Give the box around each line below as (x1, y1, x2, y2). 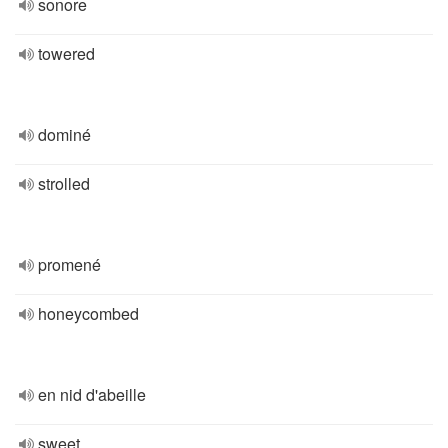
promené (38, 253, 101, 276)
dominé (38, 123, 91, 146)
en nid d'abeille (38, 383, 146, 406)
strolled (38, 172, 90, 195)
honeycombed (38, 302, 139, 325)
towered (38, 42, 95, 65)
